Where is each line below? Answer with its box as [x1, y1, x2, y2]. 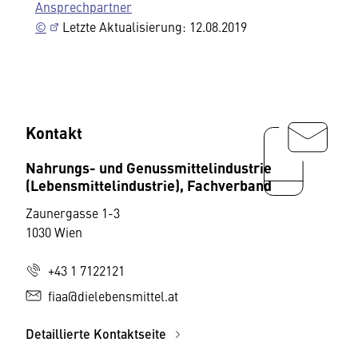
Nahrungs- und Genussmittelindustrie [26, 157, 272, 177]
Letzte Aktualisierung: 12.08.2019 [59, 18, 247, 35]
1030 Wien [26, 223, 82, 241]
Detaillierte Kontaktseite [26, 324, 169, 343]
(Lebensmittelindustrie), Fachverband [26, 174, 272, 195]
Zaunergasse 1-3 [26, 204, 120, 221]
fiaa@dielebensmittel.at [48, 287, 178, 304]
